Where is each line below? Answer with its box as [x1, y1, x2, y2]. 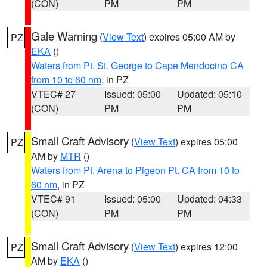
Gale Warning [31, 28, 97, 44]
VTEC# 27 [31, 87, 76, 101]
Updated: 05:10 [177, 87, 243, 101]
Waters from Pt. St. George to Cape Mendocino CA [31, 58, 244, 72]
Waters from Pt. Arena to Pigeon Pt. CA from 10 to [31, 163, 240, 177]
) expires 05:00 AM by [144, 30, 235, 44]
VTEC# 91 [31, 192, 76, 206]
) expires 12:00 [175, 240, 238, 253]
